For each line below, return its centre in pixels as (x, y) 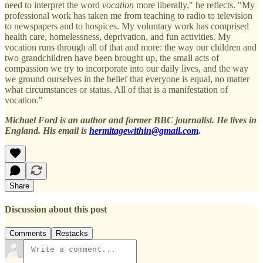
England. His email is (47, 130)
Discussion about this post (56, 209)
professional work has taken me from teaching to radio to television (129, 15)
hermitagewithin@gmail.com (144, 130)
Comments (28, 234)
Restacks (72, 234)
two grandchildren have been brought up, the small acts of (112, 58)
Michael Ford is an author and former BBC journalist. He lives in (131, 120)
